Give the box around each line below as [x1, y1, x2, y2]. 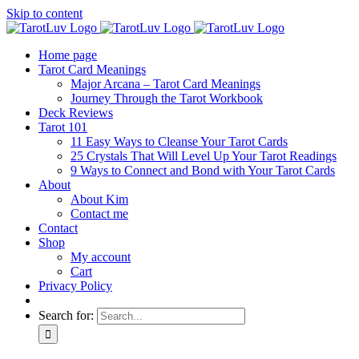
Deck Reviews [38, 106, 113, 119]
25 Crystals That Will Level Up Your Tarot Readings [71, 149, 337, 163]
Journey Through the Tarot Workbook [71, 91, 263, 105]
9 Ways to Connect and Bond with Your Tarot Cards [71, 163, 335, 177]
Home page [38, 48, 97, 62]
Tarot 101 [38, 120, 87, 134]
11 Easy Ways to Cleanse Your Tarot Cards [71, 135, 288, 148]
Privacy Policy [38, 279, 112, 292]
